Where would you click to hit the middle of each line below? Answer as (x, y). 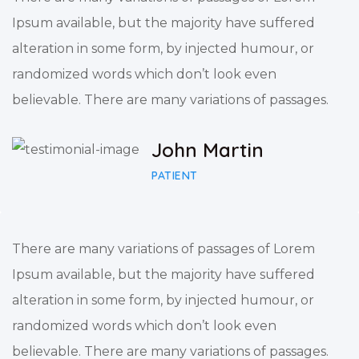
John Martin (208, 149)
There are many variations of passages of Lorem (163, 248)
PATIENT (175, 175)
